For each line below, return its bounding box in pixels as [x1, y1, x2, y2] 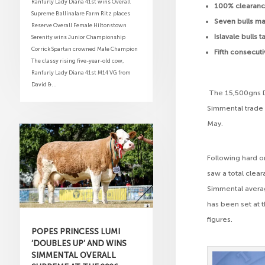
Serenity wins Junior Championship [31, 33, 125, 40]
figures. [207, 215, 233, 224]
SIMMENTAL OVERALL [31, 250, 116, 260]
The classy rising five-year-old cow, [31, 57, 124, 64]
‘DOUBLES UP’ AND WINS [31, 238, 127, 248]
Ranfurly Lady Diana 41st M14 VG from [31, 69, 131, 76]
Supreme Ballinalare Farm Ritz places [31, 9, 130, 17]
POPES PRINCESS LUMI [31, 226, 120, 236]
